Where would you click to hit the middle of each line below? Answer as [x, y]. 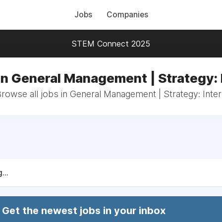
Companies [127, 15]
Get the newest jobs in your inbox [84, 211]
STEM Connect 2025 [111, 44]
